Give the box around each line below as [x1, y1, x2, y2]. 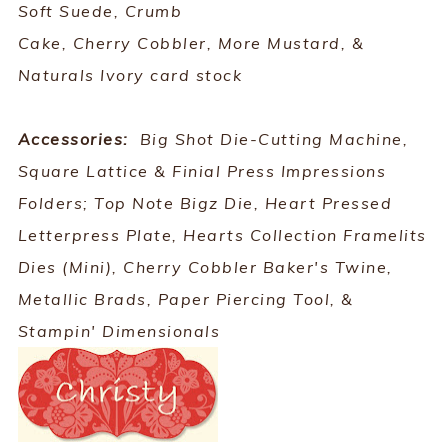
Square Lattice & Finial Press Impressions [17, 161, 387, 181]
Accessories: [17, 129, 140, 149]
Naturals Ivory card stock [17, 65, 243, 85]
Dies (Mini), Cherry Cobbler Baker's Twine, [17, 257, 393, 277]
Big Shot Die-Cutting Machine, [139, 129, 409, 149]
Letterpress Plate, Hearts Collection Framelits [17, 225, 427, 245]
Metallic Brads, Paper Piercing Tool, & [17, 289, 354, 309]
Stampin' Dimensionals [17, 321, 221, 341]
